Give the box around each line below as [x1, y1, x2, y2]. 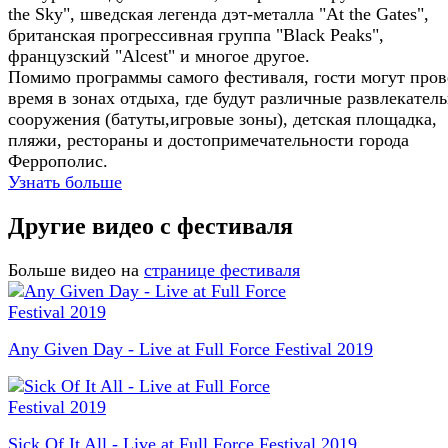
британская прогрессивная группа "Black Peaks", [8, 25, 384, 46]
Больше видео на [8, 260, 139, 281]
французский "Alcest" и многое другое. [8, 46, 310, 67]
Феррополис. [8, 151, 108, 172]
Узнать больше [8, 172, 122, 193]
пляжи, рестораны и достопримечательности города [8, 130, 409, 151]
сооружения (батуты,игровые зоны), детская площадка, [8, 109, 437, 130]
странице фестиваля [144, 260, 300, 281]
